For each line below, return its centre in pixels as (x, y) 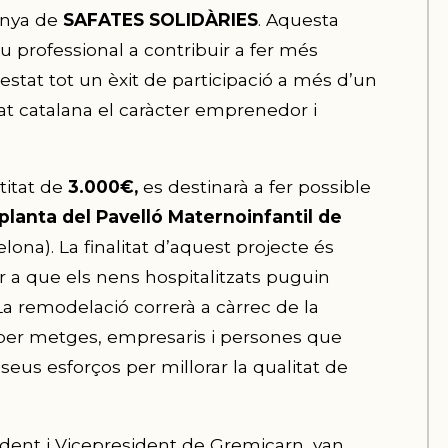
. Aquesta (298, 20)
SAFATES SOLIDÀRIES (160, 20)
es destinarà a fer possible (254, 187)
